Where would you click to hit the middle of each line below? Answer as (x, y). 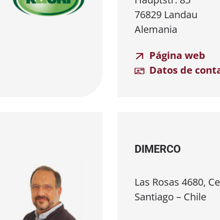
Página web (176, 55)
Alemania (156, 29)
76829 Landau (166, 14)
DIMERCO (158, 149)
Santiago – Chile (170, 196)
